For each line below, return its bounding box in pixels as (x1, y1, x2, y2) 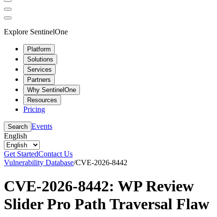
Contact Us (38, 149, 73, 158)
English (4, 131, 27, 140)
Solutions (27, 55, 53, 63)
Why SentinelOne (27, 86, 76, 93)
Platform (27, 45, 51, 53)
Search (8, 123, 28, 130)
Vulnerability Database (4, 158, 74, 167)
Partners (27, 76, 51, 83)
